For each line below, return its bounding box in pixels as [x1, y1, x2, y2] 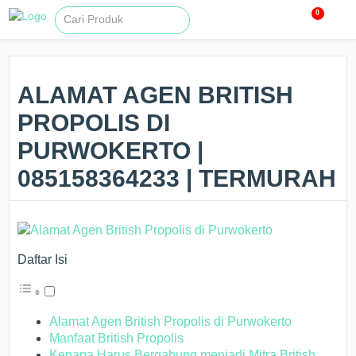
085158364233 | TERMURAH [17, 165, 337, 192]
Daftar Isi [17, 253, 68, 266]
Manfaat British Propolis [49, 331, 184, 345]
